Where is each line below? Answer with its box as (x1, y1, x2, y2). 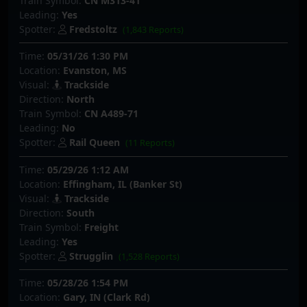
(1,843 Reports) (123, 23, 184, 36)
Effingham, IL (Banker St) (63, 177, 182, 191)
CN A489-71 (84, 107, 138, 121)
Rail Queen (69, 136, 120, 149)
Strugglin (69, 249, 113, 262)
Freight (84, 220, 119, 234)
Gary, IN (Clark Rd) (63, 290, 150, 304)
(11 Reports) (125, 137, 175, 149)
